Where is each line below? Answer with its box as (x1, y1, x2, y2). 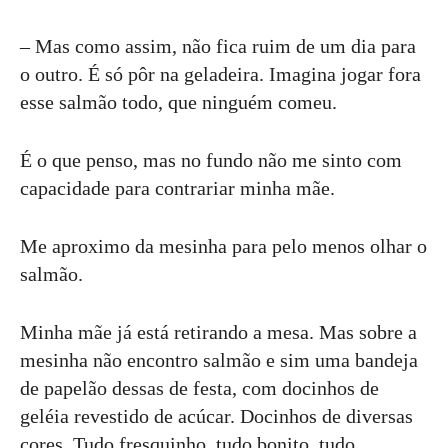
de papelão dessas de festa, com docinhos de (20, 377, 379, 400)
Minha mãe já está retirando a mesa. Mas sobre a (20, 321, 417, 344)
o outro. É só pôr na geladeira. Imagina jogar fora (20, 63, 421, 86)
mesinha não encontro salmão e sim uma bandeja (20, 349, 418, 372)
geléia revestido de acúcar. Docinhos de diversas (20, 405, 413, 428)
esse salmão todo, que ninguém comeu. (20, 91, 337, 114)
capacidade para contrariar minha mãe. (20, 177, 335, 200)
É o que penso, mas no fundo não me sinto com (20, 149, 402, 172)
